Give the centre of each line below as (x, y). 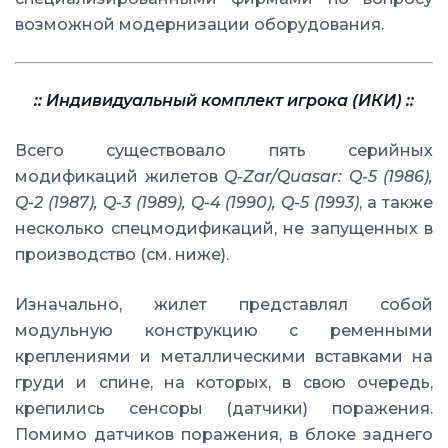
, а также (396, 202)
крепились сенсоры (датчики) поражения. (224, 408)
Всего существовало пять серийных (224, 150)
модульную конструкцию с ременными (224, 330)
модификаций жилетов (119, 176)
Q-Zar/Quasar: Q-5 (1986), (328, 176)
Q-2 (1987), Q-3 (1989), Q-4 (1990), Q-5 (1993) (187, 202)
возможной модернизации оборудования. (199, 24)
